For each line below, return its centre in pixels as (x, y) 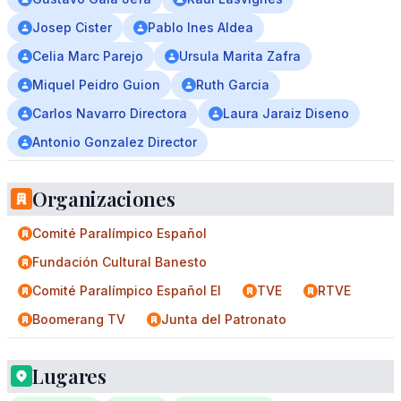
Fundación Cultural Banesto (119, 262)
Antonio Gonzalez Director (115, 142)
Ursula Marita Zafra (240, 56)
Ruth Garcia (233, 85)
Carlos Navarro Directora (110, 113)
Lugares (69, 376)
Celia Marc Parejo (88, 56)
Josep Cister (72, 27)
